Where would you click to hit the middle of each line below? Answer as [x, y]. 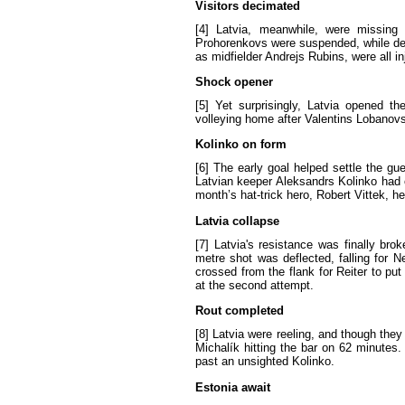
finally [359, 244]
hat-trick [262, 195]
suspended [328, 42]
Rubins [326, 56]
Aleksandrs [305, 182]
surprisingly [268, 105]
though [359, 334]
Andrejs [285, 56]
